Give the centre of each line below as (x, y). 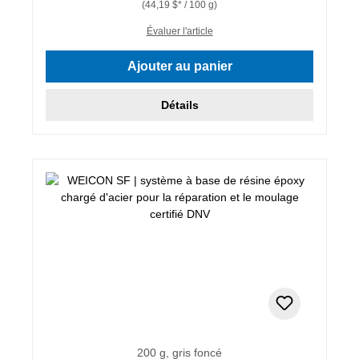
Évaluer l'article (179, 31)
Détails (179, 105)
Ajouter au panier (179, 66)
